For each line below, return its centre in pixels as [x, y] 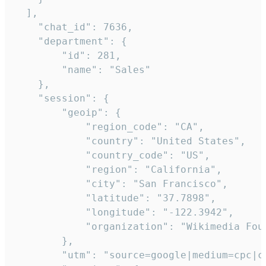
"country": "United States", [130, 141]
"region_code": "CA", [109, 127]
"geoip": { [68, 113]
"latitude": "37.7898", [115, 198]
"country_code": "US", [112, 156]
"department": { [71, 42]
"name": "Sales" [83, 70]
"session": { [62, 99]
